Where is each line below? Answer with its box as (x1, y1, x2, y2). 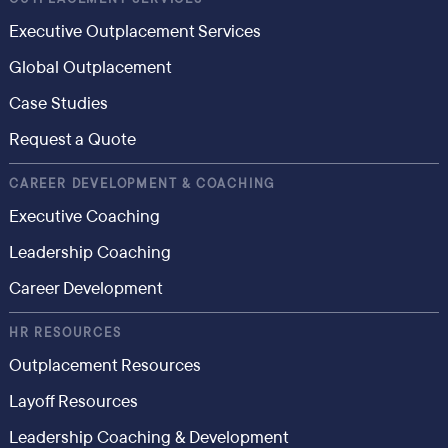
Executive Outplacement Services (8, 20, 261, 43)
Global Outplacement (8, 56, 172, 79)
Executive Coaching (8, 205, 160, 228)
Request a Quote (8, 128, 136, 151)
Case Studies (8, 92, 108, 115)
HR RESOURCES (8, 325, 122, 341)
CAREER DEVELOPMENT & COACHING (8, 176, 276, 192)
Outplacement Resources (8, 354, 201, 377)
